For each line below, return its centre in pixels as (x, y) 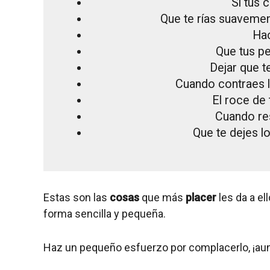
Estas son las (77, 198)
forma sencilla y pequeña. (105, 214)
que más (164, 198)
